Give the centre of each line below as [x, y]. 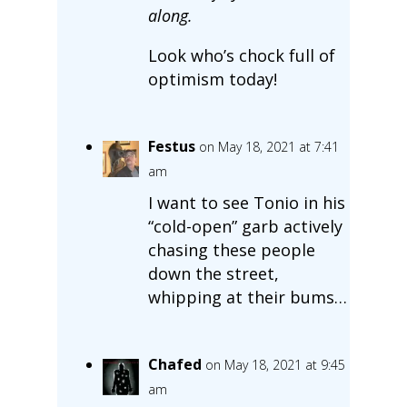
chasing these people [231, 249]
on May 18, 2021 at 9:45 [275, 364]
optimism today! [212, 79]
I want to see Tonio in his [246, 202]
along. [170, 15]
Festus [171, 146]
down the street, [213, 273]
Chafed [174, 364]
